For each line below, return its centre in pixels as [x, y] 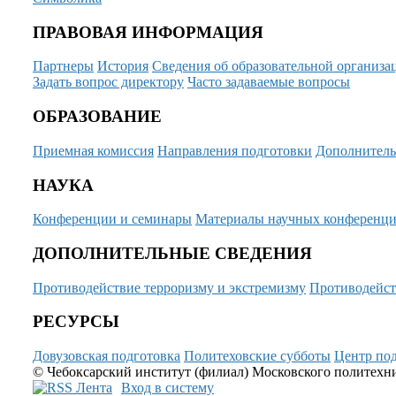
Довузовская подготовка [107, 356]
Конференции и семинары [112, 219]
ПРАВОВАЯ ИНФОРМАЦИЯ [148, 32]
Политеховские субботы [257, 356]
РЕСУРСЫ [76, 322]
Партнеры [63, 66]
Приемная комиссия [93, 150]
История [123, 66]
